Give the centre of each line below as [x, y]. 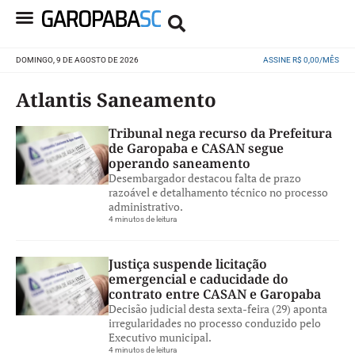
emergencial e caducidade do [198, 279]
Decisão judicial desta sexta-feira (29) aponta [218, 309]
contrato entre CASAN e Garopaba [214, 294]
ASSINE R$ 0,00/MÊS [301, 60]
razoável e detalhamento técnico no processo [218, 192]
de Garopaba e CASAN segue [196, 148]
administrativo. [145, 206]
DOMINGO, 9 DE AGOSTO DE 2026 [77, 60]
